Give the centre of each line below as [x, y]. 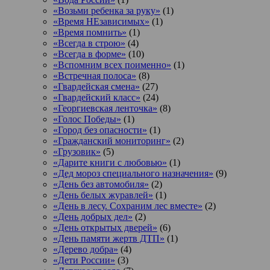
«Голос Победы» [87, 119]
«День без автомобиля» [101, 184]
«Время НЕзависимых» [101, 21]
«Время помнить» [90, 32]
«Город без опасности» [100, 130]
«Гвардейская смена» [96, 86]
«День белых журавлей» [103, 195]
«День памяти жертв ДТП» [109, 238]
